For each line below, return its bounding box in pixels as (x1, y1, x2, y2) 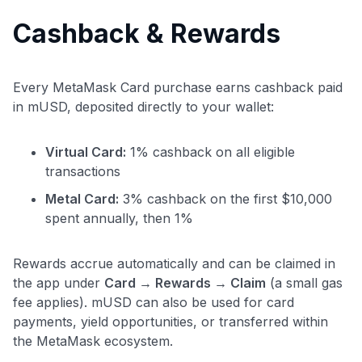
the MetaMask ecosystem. (13, 332, 173, 349)
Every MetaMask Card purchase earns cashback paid (13, 78, 343, 95)
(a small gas (266, 274, 343, 291)
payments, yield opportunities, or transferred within (13, 313, 328, 330)
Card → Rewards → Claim (104, 274, 266, 291)
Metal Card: (45, 190, 119, 207)
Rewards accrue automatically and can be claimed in (13, 255, 335, 271)
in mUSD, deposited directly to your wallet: (13, 98, 274, 115)
